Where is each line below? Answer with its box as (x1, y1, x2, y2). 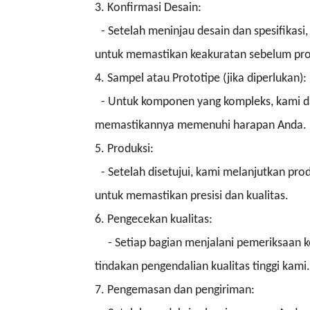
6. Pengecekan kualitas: (95, 212, 212, 226)
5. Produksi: (95, 142, 154, 156)
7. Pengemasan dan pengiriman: (95, 283, 255, 297)
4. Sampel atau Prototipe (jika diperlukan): (95, 71, 307, 85)
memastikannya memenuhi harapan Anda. (95, 118, 307, 132)
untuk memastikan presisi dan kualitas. (95, 189, 289, 203)
